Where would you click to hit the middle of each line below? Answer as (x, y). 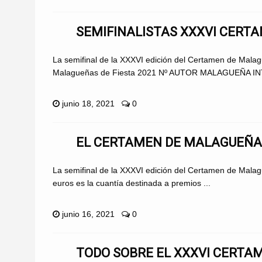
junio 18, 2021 (88, 103)
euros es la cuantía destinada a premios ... (132, 183)
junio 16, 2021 (88, 214)
